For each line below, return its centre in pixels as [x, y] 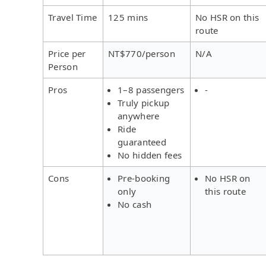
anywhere [139, 115]
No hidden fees [150, 155]
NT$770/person [142, 53]
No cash [135, 204]
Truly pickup [144, 102]
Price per [67, 53]
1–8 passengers [151, 89]
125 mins [128, 17]
